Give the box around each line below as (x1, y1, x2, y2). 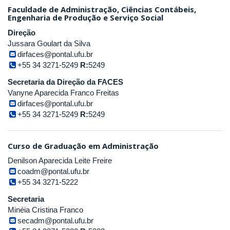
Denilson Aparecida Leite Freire (8, 156, 112, 165)
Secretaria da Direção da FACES (8, 77, 123, 86)
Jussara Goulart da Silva (8, 39, 90, 48)
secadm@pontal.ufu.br (17, 216, 94, 225)
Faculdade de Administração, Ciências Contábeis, (8, 4, 196, 14)
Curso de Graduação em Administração (8, 140, 159, 151)
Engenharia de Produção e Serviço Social (8, 12, 163, 23)
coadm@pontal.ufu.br (17, 167, 90, 176)
